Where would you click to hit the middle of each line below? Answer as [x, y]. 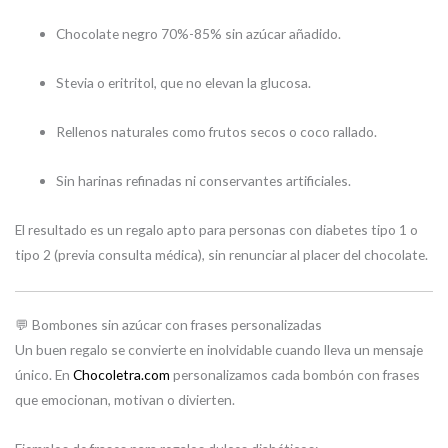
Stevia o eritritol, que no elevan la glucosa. [184, 83]
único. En [44, 375]
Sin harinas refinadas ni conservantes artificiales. [204, 180]
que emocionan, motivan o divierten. [125, 400]
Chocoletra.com [121, 375]
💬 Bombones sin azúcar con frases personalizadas [168, 325]
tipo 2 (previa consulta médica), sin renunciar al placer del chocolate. [221, 254]
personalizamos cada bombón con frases [295, 375]
